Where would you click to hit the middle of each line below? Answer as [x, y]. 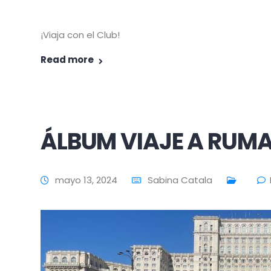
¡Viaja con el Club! [80, 35]
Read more [67, 60]
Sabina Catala [180, 180]
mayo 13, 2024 [86, 180]
